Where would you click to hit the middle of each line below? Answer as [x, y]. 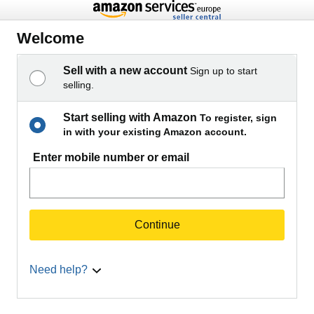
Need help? [59, 269]
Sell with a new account [125, 70]
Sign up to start [224, 71]
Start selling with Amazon [130, 117]
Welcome [50, 38]
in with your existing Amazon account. [155, 132]
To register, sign [238, 118]
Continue [157, 225]
